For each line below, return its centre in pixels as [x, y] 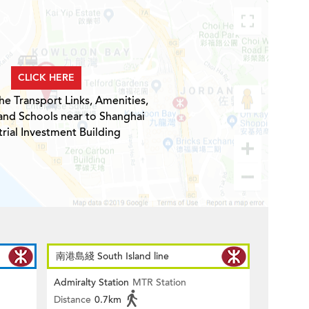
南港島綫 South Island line [112, 256]
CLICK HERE [46, 78]
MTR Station [159, 282]
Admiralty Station [91, 282]
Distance [72, 300]
